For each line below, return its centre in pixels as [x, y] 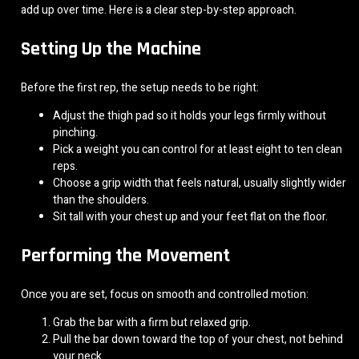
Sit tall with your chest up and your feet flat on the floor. [190, 216]
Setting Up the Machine [111, 48]
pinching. [75, 132]
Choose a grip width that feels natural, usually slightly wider [200, 183]
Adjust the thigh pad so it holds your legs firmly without [190, 115]
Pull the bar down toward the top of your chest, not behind [198, 339]
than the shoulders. [101, 200]
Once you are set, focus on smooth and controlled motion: [165, 294]
